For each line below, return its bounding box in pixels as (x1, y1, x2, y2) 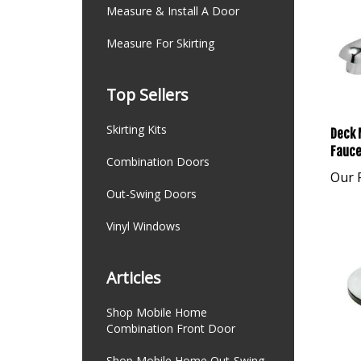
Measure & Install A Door (106, 3, 239, 19)
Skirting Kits (106, 122, 167, 137)
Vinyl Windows (106, 218, 180, 234)
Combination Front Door (106, 321, 235, 336)
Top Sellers (106, 84, 189, 106)
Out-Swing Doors (106, 186, 197, 201)
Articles (106, 267, 161, 288)
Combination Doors (106, 154, 210, 169)
